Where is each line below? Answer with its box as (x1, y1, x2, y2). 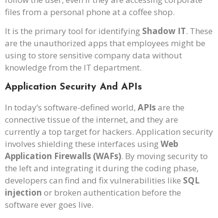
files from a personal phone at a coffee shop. (5, 6, 175, 18)
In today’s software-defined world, (5, 101, 138, 113)
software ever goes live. (5, 199, 93, 210)
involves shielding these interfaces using (5, 138, 161, 149)
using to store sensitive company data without (5, 50, 182, 61)
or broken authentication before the (42, 186, 181, 198)
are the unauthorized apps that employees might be (5, 37, 205, 49)
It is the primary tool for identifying (5, 25, 142, 37)
